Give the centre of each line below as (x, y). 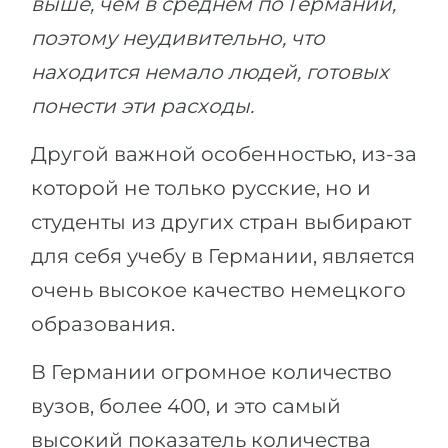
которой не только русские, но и (201, 188)
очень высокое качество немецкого (218, 290)
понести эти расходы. (142, 106)
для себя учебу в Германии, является (223, 256)
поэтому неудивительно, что (178, 38)
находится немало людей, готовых (210, 72)
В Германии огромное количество (211, 372)
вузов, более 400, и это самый (186, 406)
